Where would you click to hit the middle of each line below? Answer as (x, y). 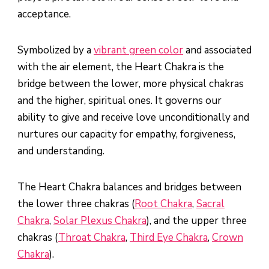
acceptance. (44, 14)
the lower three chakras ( (76, 204)
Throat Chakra (92, 238)
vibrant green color (138, 50)
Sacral (210, 204)
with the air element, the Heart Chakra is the (121, 67)
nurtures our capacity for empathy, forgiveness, (126, 134)
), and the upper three (197, 221)
